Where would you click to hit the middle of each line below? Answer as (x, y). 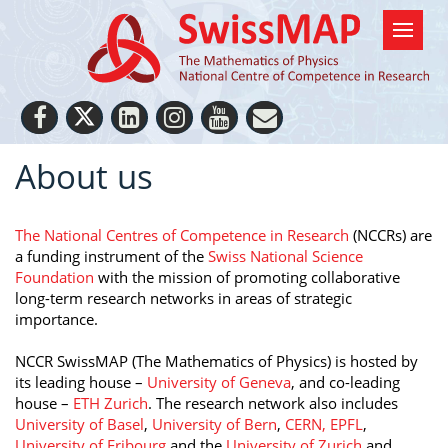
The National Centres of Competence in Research (184, 234)
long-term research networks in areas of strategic (183, 297)
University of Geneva (219, 381)
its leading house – (81, 381)
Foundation (54, 276)
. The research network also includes (273, 402)
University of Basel (79, 423)
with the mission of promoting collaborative (247, 276)
